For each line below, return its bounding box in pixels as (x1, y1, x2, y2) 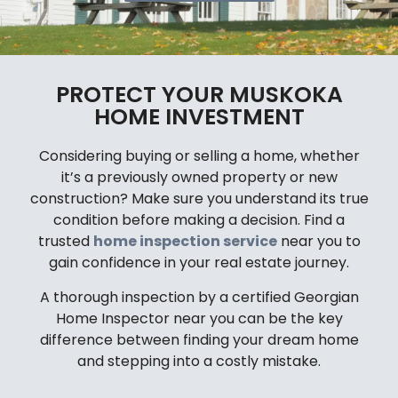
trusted (37, 231, 93, 252)
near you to (276, 231, 361, 252)
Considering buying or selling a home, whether (38, 146, 360, 167)
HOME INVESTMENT (93, 101, 305, 133)
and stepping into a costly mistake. (77, 350, 321, 371)
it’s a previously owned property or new (60, 167, 338, 188)
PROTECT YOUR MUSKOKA (55, 79, 343, 111)
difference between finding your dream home (39, 329, 359, 350)
